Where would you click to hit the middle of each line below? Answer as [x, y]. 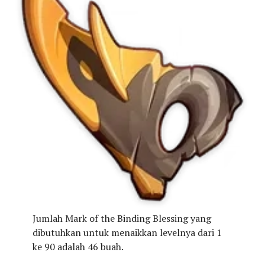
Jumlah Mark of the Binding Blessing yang [122, 218]
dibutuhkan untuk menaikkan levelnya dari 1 [127, 232]
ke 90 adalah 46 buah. [78, 246]
